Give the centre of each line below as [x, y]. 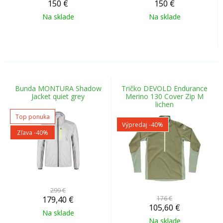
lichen [165, 104]
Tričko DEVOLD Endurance [165, 88]
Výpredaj [135, 125]
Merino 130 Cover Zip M [165, 96]
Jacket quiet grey [58, 96]
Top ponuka [33, 117]
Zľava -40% [33, 133]
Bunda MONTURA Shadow [58, 88]
